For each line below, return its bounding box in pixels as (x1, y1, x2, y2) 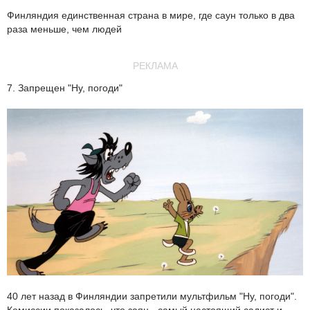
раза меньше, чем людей (7, 24, 122, 35)
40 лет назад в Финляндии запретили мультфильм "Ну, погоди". (7, 290, 297, 302)
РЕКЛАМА (132, 60, 178, 72)
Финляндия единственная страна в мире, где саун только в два (7, 10, 295, 21)
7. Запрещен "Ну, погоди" (7, 82, 122, 94)
